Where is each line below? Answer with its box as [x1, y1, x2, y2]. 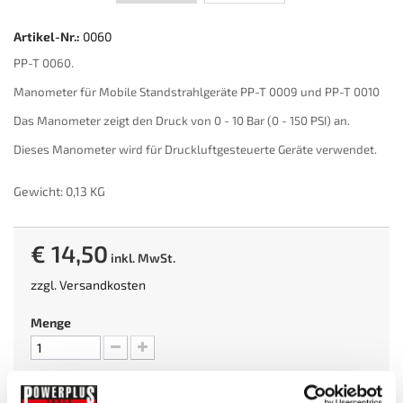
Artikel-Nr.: [13, 29, 80, 44]
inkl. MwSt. [108, 250, 175, 265]
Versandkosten [59, 277, 146, 292]
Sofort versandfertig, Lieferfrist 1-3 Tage [31, 381, 262, 397]
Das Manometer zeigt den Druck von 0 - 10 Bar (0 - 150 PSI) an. [13, 113, 350, 128]
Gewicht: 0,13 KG [13, 184, 105, 199]
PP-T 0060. [13, 56, 76, 70]
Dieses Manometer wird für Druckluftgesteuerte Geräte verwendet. [13, 142, 380, 157]
